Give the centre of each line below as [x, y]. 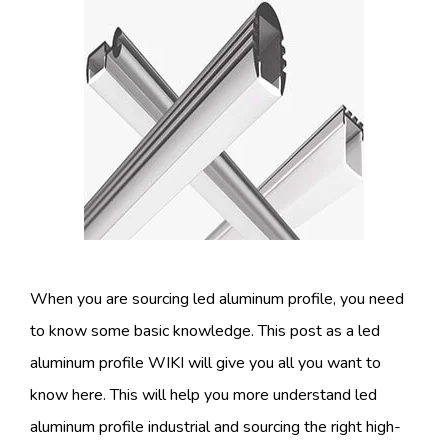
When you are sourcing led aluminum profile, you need [217, 299]
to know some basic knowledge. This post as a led [205, 331]
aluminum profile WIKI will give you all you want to [205, 363]
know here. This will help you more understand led [203, 395]
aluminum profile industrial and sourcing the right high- [215, 427]
